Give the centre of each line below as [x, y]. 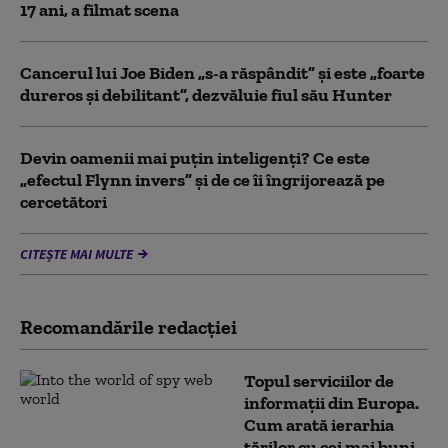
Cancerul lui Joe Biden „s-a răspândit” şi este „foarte [222, 73]
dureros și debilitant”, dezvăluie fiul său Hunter [206, 95]
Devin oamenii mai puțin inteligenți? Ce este [195, 158]
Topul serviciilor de [319, 381]
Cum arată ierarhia [319, 425]
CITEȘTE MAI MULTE [76, 254]
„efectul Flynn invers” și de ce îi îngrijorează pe [202, 180]
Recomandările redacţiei [128, 327]
